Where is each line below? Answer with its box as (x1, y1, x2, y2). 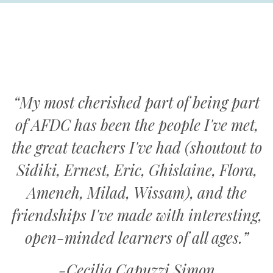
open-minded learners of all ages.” (24, 227, 249, 247)
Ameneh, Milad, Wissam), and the (26, 182, 247, 202)
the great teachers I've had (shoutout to (11, 136, 262, 157)
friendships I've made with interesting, (11, 204, 262, 225)
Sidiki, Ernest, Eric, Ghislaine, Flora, (16, 159, 257, 180)
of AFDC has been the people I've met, (15, 114, 258, 135)
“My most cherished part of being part (13, 91, 260, 112)
